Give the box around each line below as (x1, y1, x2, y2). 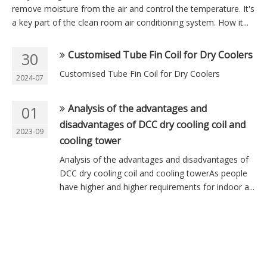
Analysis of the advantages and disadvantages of (60, 153, 249, 165)
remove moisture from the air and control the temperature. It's (12, 2, 254, 14)
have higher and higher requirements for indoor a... (60, 181, 254, 193)
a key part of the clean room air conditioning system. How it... (12, 16, 249, 28)
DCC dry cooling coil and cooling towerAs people (60, 167, 247, 179)
